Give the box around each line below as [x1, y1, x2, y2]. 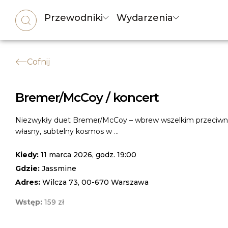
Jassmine [42, 164, 76, 173]
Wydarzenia [117, 12, 174, 23]
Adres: [15, 178, 42, 187]
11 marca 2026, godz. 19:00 [41, 150, 136, 159]
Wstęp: [15, 197, 44, 207]
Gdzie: [15, 164, 42, 173]
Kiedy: [15, 150, 41, 159]
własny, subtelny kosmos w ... [15, 127, 119, 136]
